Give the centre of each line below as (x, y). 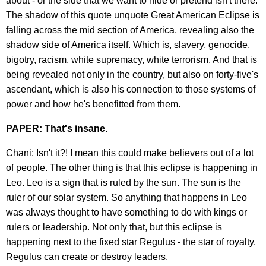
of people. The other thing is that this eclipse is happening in (132, 167)
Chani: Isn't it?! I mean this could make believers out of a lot (130, 153)
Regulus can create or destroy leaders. (87, 256)
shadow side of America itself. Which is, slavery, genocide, (128, 45)
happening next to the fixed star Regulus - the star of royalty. (131, 242)
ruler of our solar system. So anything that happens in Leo (126, 197)
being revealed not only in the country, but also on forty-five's (132, 74)
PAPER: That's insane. (57, 128)
